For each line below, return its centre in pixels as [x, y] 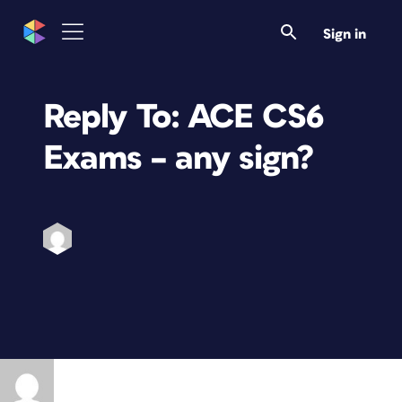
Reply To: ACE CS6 [184, 117]
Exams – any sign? [179, 158]
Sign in [345, 34]
